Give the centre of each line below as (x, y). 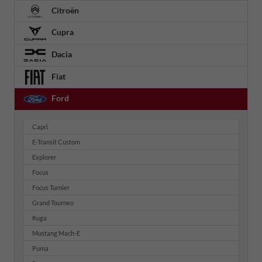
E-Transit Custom (56, 142)
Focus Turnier (51, 187)
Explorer (44, 157)
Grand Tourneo (53, 202)
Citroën (64, 10)
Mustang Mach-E (56, 233)
